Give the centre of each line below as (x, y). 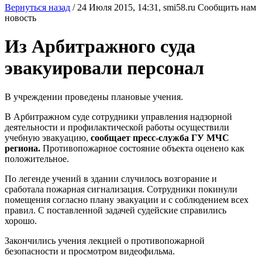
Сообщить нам (227, 7)
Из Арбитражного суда (100, 46)
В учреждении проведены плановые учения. (94, 96)
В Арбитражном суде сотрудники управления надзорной (118, 116)
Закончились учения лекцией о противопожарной (105, 240)
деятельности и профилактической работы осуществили (117, 127)
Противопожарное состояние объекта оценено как (144, 148)
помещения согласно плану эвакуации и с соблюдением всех (127, 199)
